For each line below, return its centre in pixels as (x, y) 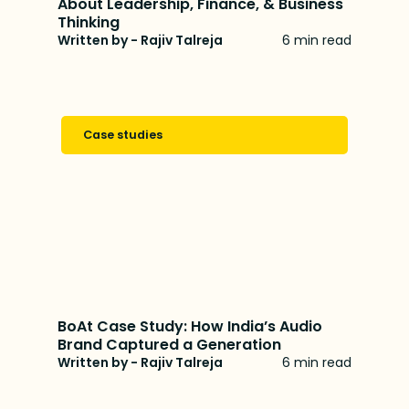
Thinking (89, 22)
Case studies (123, 134)
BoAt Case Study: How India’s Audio (190, 326)
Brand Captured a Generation (170, 344)
